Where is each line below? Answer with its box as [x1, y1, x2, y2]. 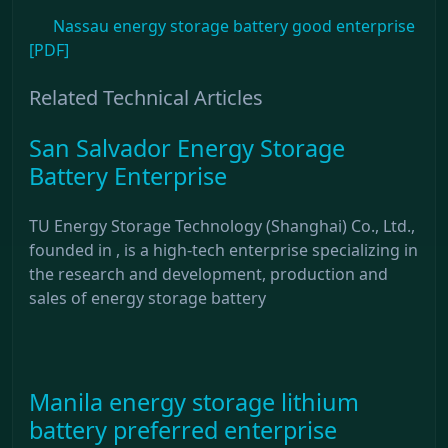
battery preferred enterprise [29, 413, 337, 446]
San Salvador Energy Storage [29, 131, 345, 164]
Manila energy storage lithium [29, 385, 359, 418]
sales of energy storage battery [29, 286, 266, 309]
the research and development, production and [29, 262, 388, 285]
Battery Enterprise [29, 159, 227, 192]
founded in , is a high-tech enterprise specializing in [29, 238, 418, 261]
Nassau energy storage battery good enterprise [53, 14, 415, 37]
